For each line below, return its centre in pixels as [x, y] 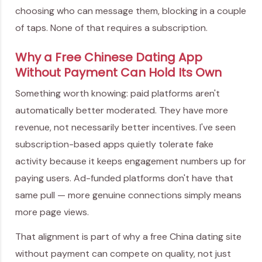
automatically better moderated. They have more [122, 110]
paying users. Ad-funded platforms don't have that [124, 178]
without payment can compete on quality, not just [123, 254]
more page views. [52, 212]
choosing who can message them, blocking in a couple [131, 11]
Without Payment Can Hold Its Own [118, 72]
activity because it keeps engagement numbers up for [131, 161]
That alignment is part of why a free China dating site [128, 237]
